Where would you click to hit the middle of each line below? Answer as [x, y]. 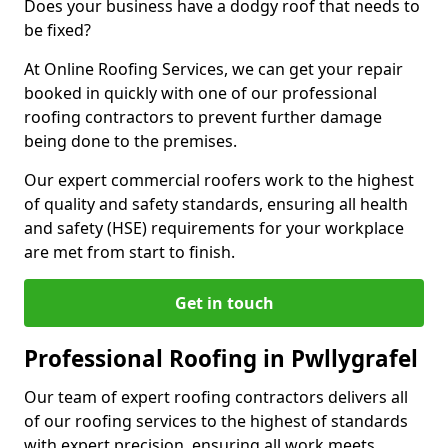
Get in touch [224, 302]
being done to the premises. [130, 140]
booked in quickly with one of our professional [200, 92]
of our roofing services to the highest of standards [216, 420]
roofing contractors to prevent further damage [203, 116]
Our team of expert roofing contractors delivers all [216, 396]
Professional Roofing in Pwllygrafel [221, 358]
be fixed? [59, 29]
